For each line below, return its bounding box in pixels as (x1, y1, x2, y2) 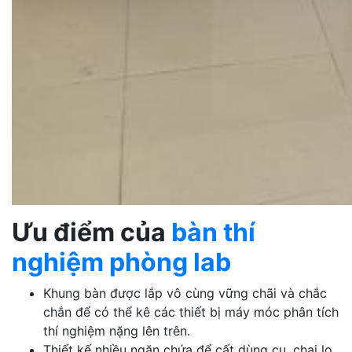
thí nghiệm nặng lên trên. (43, 323, 190, 339)
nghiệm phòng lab (12, 247, 231, 277)
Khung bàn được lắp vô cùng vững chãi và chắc (43, 285, 327, 301)
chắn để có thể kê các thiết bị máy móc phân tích (43, 304, 339, 320)
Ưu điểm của (12, 217, 171, 247)
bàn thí (171, 217, 255, 247)
